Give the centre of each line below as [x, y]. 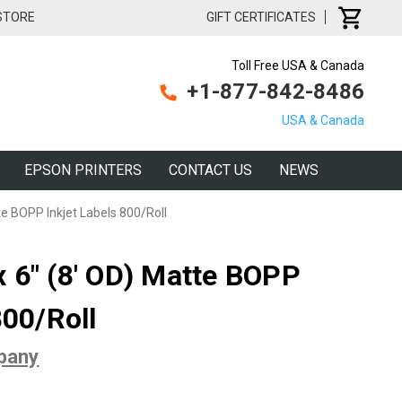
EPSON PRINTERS [83, 170]
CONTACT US [210, 170]
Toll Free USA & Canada [298, 66]
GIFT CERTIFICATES [261, 17]
